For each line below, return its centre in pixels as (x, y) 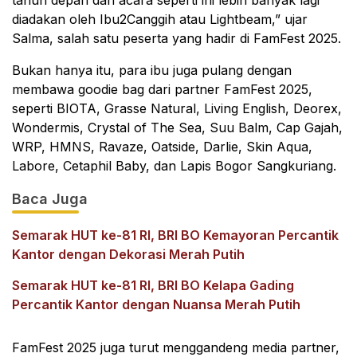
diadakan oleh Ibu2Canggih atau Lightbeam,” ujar (160, 19)
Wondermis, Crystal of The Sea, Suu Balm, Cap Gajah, (177, 127)
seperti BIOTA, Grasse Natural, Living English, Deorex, (177, 108)
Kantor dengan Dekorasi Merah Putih (128, 254)
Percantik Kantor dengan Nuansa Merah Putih (156, 304)
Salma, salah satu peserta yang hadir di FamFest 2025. (177, 38)
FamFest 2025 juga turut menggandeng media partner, (176, 347)
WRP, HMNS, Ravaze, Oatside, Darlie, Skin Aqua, (162, 147)
